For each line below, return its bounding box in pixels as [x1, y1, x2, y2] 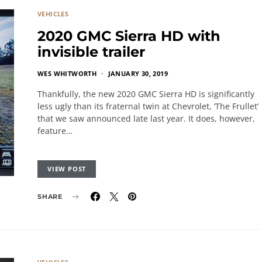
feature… [37, 125, 73, 136]
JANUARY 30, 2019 [108, 69, 168, 78]
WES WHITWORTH [37, 69, 97, 78]
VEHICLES [37, 9, 69, 18]
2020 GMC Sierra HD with [37, 27, 220, 44]
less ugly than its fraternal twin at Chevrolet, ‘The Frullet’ [37, 101, 258, 112]
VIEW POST [47, 164, 87, 173]
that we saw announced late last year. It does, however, [37, 113, 255, 124]
